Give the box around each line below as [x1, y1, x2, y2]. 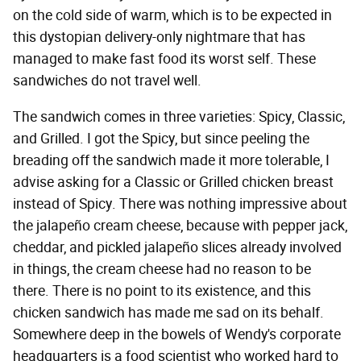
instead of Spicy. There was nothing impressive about [13, 195, 347, 214]
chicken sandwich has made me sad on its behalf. [13, 304, 324, 322]
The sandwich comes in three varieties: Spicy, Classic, [13, 108, 345, 127]
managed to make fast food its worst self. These [13, 50, 316, 68]
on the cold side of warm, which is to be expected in [13, 6, 332, 25]
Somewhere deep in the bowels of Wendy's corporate [13, 326, 341, 344]
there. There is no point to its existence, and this [13, 282, 311, 301]
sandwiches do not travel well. [13, 72, 201, 90]
